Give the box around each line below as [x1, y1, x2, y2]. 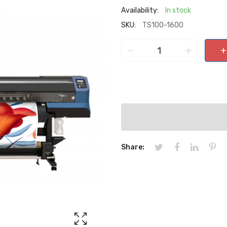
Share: [121, 143, 144, 152]
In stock [164, 6, 191, 15]
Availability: [121, 6, 159, 15]
